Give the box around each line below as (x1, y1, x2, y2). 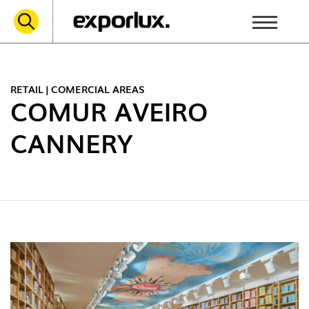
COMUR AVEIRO (10, 92, 208, 129)
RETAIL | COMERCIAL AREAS (10, 82, 145, 96)
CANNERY (10, 124, 133, 161)
